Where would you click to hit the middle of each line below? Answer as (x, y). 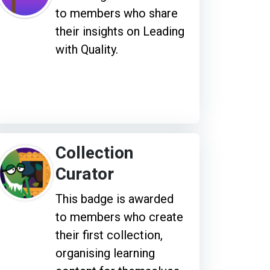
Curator (84, 174)
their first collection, (109, 235)
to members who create (119, 217)
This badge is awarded (114, 199)
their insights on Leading (120, 31)
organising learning (105, 253)
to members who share (116, 13)
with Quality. (86, 49)
